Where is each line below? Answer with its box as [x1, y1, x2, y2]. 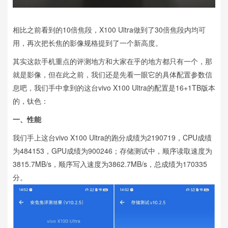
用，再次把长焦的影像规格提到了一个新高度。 [13, 38, 162, 48]
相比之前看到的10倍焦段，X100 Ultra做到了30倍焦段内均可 [13, 24, 206, 35]
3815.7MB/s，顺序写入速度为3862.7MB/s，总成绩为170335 [13, 159, 207, 169]
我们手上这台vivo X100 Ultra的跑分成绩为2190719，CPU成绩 [13, 132, 212, 143]
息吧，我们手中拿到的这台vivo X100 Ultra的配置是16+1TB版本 [13, 82, 215, 93]
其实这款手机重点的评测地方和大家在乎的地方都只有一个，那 [13, 56, 212, 67]
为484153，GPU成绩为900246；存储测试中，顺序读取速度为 [13, 146, 212, 156]
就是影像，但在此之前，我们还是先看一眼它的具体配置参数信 [13, 69, 212, 80]
